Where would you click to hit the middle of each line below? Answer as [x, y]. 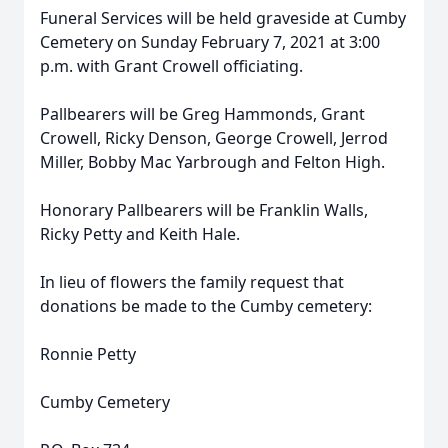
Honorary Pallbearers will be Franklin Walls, [204, 210]
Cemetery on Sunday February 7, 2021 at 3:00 [210, 42]
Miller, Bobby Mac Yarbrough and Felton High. [212, 162]
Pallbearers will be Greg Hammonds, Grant [202, 114]
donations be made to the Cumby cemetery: [206, 306]
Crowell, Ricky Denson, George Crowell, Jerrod [214, 138]
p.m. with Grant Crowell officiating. [171, 66]
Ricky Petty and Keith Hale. [140, 234]
